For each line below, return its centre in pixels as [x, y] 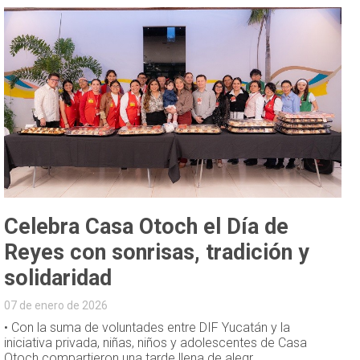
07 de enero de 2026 [56, 305]
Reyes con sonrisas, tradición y [157, 252]
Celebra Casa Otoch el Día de [147, 226]
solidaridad [58, 278]
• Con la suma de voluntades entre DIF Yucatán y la [147, 327]
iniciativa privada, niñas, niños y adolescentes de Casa [156, 342]
